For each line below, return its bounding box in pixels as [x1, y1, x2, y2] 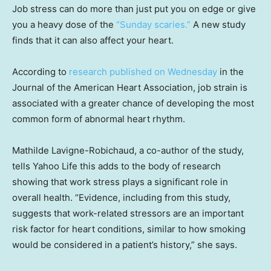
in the [217, 66, 244, 77]
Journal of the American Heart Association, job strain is [12, 82, 247, 93]
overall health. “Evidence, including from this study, [12, 192, 230, 203]
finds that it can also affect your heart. [12, 34, 174, 46]
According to [12, 66, 69, 77]
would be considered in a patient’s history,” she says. [12, 239, 237, 250]
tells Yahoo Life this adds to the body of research [12, 160, 221, 172]
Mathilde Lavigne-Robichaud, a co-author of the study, [12, 145, 244, 156]
